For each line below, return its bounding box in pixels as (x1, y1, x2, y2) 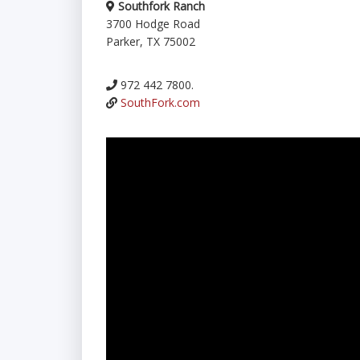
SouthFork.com (121, 95, 200, 110)
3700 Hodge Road (106, 16, 200, 31)
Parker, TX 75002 (106, 34, 195, 49)
